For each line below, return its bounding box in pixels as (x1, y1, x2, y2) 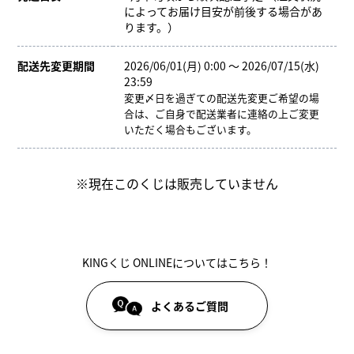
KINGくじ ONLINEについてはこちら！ (82, 254, 272, 270)
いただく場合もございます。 (124, 121, 258, 137)
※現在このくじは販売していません (76, 173, 278, 193)
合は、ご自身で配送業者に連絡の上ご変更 (124, 105, 320, 121)
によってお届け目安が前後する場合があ (124, 2, 323, 19)
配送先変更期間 (17, 57, 96, 73)
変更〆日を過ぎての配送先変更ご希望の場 (124, 89, 320, 105)
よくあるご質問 (151, 297, 228, 314)
